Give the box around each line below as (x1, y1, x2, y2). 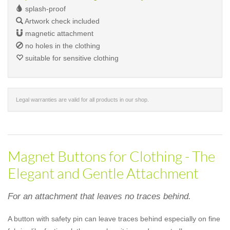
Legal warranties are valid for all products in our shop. (16, 97, 149, 103)
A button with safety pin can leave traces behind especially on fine (8, 215, 220, 223)
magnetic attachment (23, 29, 93, 37)
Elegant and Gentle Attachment (8, 164, 199, 182)
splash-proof (23, 5, 66, 13)
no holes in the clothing (23, 42, 100, 50)
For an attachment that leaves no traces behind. (8, 191, 191, 201)
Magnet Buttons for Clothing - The (8, 147, 215, 165)
